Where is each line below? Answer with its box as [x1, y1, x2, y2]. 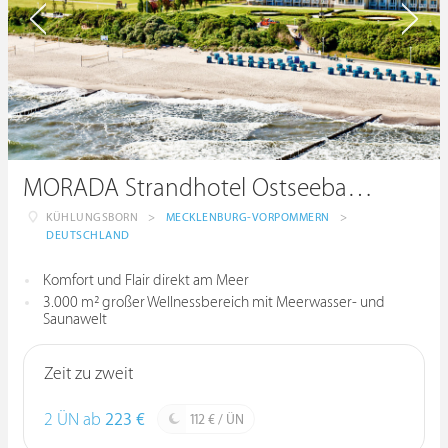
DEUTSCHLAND [46, 229, 130, 242]
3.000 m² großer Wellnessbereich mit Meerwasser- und [43, 294, 385, 311]
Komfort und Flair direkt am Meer [43, 272, 249, 289]
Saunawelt [43, 311, 107, 328]
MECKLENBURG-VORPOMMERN [165, 211, 330, 224]
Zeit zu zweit [44, 364, 133, 384]
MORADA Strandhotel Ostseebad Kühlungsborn [347, 174, 373, 203]
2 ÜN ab [44, 410, 105, 430]
